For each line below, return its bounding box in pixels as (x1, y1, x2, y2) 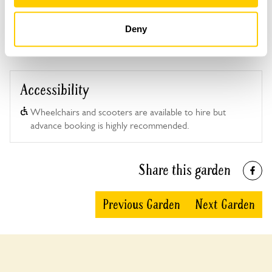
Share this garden (138, 161, 231, 180)
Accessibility (20, 81, 89, 100)
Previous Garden (103, 196, 180, 213)
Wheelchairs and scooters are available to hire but (30, 106, 226, 118)
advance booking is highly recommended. (30, 120, 190, 131)
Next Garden (195, 196, 255, 213)
